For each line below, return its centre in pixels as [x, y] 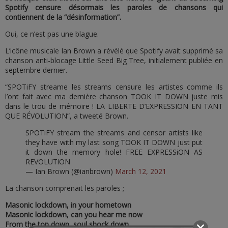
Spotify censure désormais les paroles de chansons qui [114, 7]
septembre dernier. [36, 70]
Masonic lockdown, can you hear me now [74, 215]
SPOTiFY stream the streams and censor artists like [114, 133]
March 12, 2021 [141, 171]
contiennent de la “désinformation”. [63, 17]
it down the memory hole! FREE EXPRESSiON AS [114, 152]
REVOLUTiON [48, 162]
